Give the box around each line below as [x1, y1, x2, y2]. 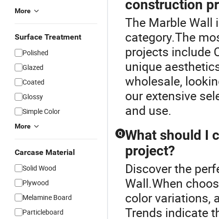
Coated [22, 77, 44, 87]
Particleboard [22, 207, 64, 217]
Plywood [22, 178, 49, 187]
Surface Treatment [15, 32, 81, 42]
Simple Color [22, 107, 60, 116]
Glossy [22, 92, 43, 101]
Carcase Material [15, 148, 75, 157]
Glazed [22, 63, 44, 72]
